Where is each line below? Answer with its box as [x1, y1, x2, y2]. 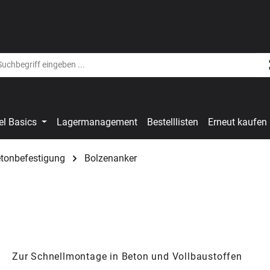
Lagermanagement [57, 116, 138, 128]
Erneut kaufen [208, 116, 268, 128]
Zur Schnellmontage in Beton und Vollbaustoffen [12, 251, 242, 263]
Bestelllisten [147, 116, 199, 128]
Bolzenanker [84, 152, 137, 165]
